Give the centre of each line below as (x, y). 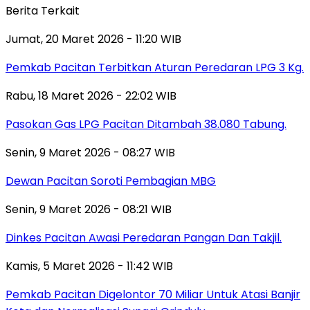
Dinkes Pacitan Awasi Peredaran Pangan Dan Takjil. (144, 237)
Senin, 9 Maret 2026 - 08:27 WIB (90, 152)
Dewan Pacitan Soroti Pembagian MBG (111, 181)
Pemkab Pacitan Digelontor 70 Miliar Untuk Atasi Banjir (153, 294)
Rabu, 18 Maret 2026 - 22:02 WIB (91, 95)
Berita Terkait (43, 10)
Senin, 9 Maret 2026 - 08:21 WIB (89, 209)
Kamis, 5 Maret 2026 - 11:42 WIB (89, 266)
